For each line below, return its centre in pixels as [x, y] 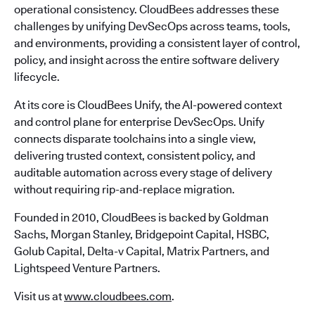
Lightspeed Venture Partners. [87, 268]
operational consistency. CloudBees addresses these [147, 9]
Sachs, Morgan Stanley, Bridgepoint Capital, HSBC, [142, 234]
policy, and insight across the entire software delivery [147, 60]
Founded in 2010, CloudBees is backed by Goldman [141, 218]
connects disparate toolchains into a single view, [135, 139]
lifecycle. [37, 77]
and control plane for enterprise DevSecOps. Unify [139, 122]
